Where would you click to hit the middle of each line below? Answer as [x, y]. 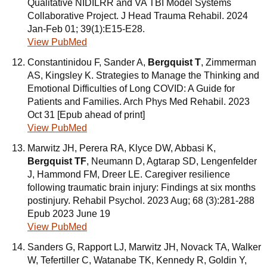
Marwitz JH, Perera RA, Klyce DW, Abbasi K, [122, 148]
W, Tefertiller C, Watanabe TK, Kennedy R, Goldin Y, [137, 260]
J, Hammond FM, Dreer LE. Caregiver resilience [129, 174]
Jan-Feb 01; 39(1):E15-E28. [86, 29]
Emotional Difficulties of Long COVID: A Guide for [131, 89]
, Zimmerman [229, 62]
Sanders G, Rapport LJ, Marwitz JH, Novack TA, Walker [144, 247]
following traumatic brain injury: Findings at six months [142, 187]
